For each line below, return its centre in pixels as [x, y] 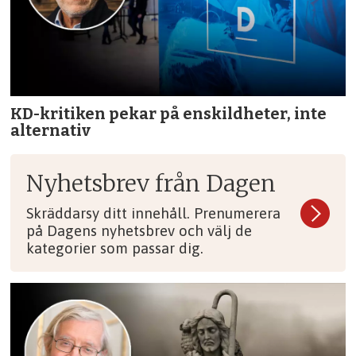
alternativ [51, 131]
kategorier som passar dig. [115, 248]
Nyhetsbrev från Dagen [151, 184]
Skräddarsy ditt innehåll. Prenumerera [154, 213]
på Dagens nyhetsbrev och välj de [139, 231]
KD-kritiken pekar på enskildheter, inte [169, 114]
